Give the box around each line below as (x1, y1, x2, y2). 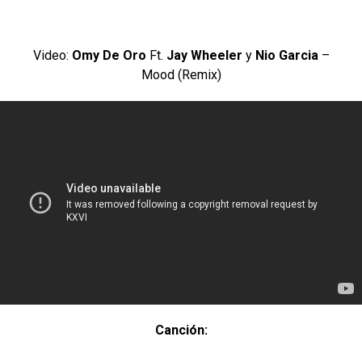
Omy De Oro (71, 48, 146, 63)
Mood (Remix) (141, 67, 221, 82)
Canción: (154, 322, 208, 338)
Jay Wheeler (166, 48, 242, 63)
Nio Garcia (255, 48, 318, 63)
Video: (32, 48, 72, 63)
